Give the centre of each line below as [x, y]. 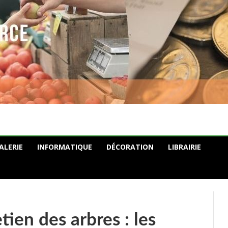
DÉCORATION [130, 147]
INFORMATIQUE [65, 147]
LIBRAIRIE [184, 147]
